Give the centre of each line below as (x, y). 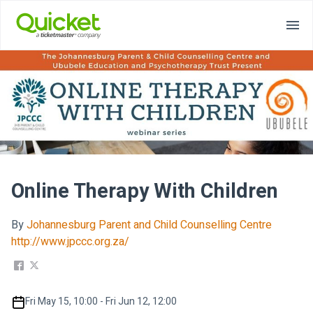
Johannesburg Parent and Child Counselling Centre (149, 225)
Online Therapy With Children (145, 192)
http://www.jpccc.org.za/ (70, 242)
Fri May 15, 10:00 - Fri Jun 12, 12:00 (101, 302)
